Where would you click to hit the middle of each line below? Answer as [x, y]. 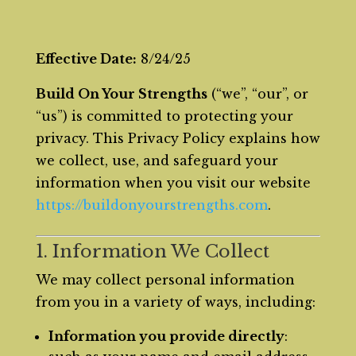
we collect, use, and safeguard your [157, 161]
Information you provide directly [166, 336]
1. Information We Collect [152, 252]
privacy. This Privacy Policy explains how [178, 138]
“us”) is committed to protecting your [164, 116]
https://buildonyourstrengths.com [151, 205]
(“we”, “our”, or [257, 94]
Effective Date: [86, 59]
